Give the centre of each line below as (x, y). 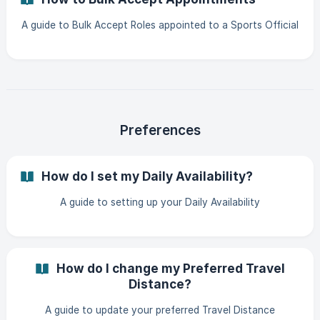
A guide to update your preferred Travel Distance (160, 310)
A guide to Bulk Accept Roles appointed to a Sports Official (160, 25)
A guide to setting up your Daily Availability (160, 202)
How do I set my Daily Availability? (147, 176)
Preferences (160, 130)
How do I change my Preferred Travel (170, 268)
